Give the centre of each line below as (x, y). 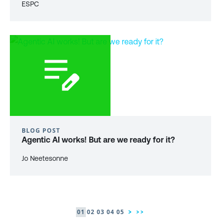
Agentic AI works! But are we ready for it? (98, 140)
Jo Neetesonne (45, 159)
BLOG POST (41, 131)
